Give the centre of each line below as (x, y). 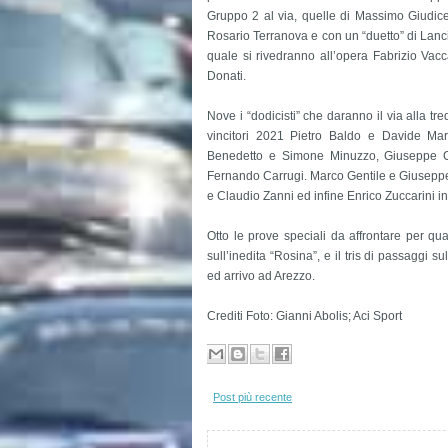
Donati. (226, 76)
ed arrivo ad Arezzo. (262, 276)
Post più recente (252, 397)
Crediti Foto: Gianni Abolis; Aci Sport (304, 316)
